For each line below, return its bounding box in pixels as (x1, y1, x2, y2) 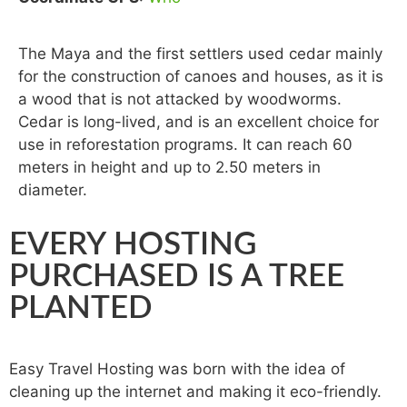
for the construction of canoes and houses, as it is (18, 67, 383, 85)
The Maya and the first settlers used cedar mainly (18, 45, 382, 63)
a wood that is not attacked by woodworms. (18, 90, 342, 108)
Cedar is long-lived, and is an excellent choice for (18, 113, 379, 131)
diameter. (18, 181, 87, 199)
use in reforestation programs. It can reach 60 (18, 135, 352, 154)
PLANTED (9, 293, 153, 324)
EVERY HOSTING (9, 229, 256, 261)
